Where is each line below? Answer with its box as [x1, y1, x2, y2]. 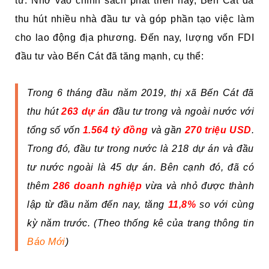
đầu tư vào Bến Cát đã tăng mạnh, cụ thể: [15, 51, 204, 62]
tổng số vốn [27, 125, 83, 136]
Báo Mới [27, 237, 65, 247]
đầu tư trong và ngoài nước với [109, 106, 255, 117]
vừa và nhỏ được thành [145, 181, 254, 192]
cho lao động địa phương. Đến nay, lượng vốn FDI [15, 32, 254, 43]
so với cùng [196, 199, 255, 210]
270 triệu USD [184, 125, 252, 136]
